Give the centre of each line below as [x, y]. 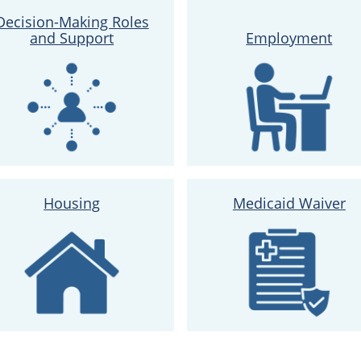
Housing [72, 203]
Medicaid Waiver [289, 203]
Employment [289, 37]
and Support [72, 37]
